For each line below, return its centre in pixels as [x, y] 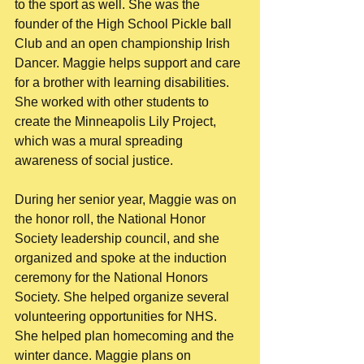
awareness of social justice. [95, 160]
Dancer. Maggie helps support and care [129, 63]
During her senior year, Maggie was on [127, 199]
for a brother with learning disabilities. [123, 82]
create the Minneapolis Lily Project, [117, 121]
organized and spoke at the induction [122, 258]
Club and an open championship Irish [124, 43]
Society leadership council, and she [119, 238]
